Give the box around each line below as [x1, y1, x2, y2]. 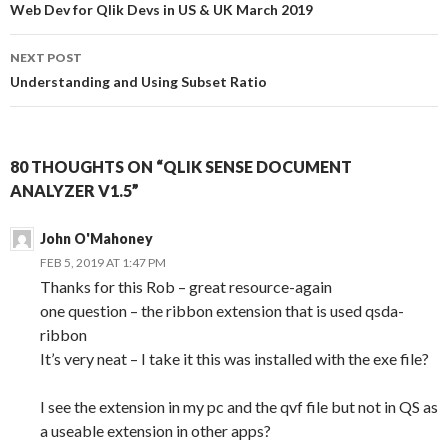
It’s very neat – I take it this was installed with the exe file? [40, 349, 429, 369]
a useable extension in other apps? [40, 421, 271, 441]
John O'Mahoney [40, 230, 153, 248]
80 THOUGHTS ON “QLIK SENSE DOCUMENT [10, 157, 352, 177]
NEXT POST [10, 50, 82, 66]
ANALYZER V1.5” [10, 181, 139, 201]
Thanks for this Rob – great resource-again [40, 277, 332, 297]
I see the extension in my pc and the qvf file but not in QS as [40, 397, 438, 417]
